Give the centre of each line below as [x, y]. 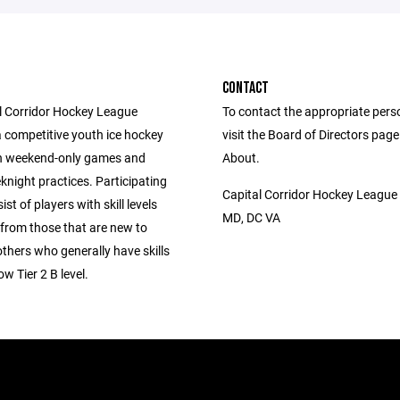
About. [241, 158]
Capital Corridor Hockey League [310, 194]
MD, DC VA [251, 217]
